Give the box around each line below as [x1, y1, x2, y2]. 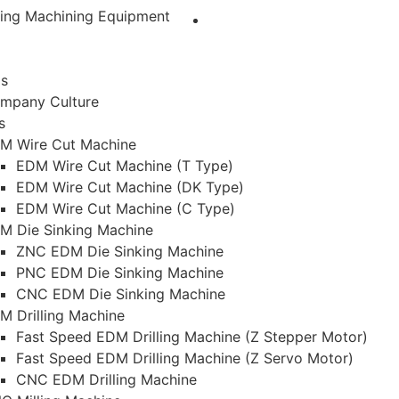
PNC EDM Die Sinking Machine [16, 264, 224, 281]
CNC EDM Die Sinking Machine [16, 285, 225, 303]
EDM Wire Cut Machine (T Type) [16, 157, 233, 175]
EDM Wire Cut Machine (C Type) [16, 199, 235, 217]
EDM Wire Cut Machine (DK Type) [16, 178, 244, 196]
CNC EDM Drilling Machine [16, 370, 197, 388]
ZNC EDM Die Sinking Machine [16, 242, 224, 260]
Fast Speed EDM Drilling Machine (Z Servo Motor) [16, 349, 354, 367]
